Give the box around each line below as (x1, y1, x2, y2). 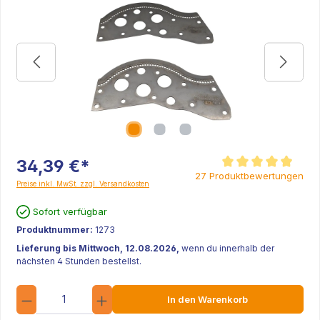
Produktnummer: (16, 224, 95, 235)
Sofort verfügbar (33, 205, 108, 217)
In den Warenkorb (167, 294, 249, 305)
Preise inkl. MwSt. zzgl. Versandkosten (16, 179, 149, 188)
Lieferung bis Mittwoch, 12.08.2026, (16, 243, 181, 254)
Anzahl (110, 285, 139, 296)
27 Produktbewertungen (195, 169, 304, 181)
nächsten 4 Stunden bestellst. (16, 256, 141, 266)
